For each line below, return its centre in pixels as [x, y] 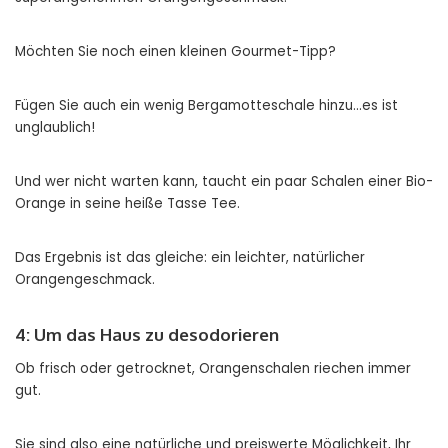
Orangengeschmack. [85, 279]
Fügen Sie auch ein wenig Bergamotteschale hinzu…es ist [206, 105]
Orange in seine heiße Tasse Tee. [127, 203]
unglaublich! [55, 127]
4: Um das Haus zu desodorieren [147, 334]
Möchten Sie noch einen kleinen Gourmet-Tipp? [175, 51]
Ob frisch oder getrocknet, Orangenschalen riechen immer [213, 368]
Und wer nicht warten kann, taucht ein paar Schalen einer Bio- [224, 181]
